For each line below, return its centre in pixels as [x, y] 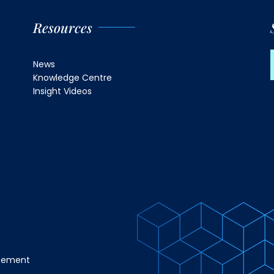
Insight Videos [62, 91]
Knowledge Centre [72, 77]
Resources [63, 27]
